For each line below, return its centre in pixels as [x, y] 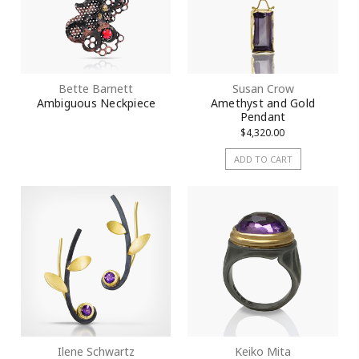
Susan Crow [263, 89]
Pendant [263, 117]
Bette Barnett [96, 89]
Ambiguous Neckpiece [96, 103]
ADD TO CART [263, 159]
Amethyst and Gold [263, 103]
